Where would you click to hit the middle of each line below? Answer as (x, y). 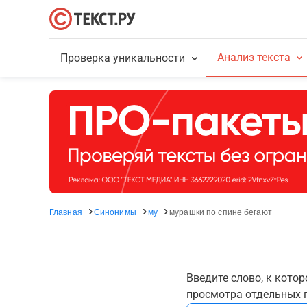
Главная (66, 211)
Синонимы (115, 211)
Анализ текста (254, 57)
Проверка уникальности (123, 58)
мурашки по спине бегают (221, 211)
